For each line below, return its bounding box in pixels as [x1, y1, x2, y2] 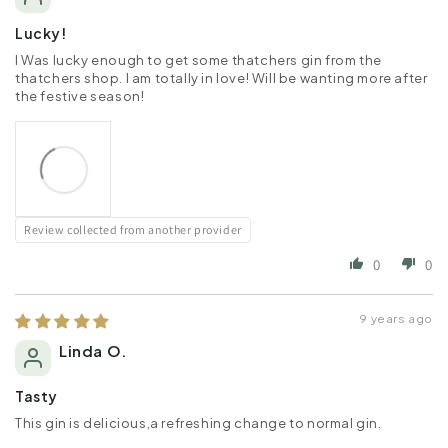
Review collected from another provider [24, 221, 242, 237]
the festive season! [15, 87, 145, 104]
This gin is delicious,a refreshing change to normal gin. [15, 414, 382, 431]
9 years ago [359, 310, 433, 326]
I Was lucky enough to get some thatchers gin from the [15, 51, 382, 68]
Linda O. [59, 340, 127, 360]
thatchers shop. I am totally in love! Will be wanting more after [15, 69, 428, 86]
